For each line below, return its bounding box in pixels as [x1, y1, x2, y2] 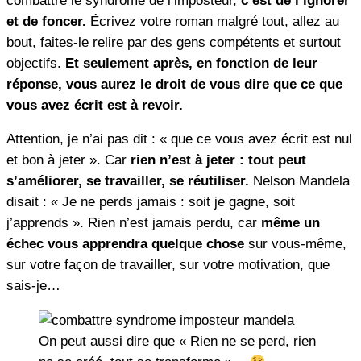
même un [261, 215, 320, 231]
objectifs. [6, 55, 61, 71]
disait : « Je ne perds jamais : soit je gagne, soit [6, 194, 295, 210]
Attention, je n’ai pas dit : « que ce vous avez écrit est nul [6, 131, 352, 147]
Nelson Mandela [249, 173, 350, 189]
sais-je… [6, 278, 60, 294]
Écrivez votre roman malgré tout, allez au [86, 13, 339, 29]
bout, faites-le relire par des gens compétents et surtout [6, 34, 341, 50]
